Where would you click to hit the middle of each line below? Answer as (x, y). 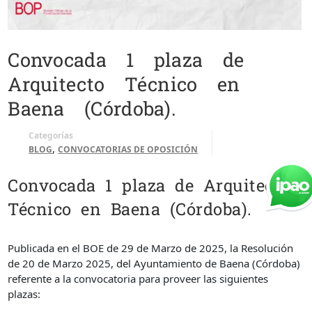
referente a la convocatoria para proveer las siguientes (138, 278)
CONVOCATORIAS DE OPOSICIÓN (128, 150)
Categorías (51, 136)
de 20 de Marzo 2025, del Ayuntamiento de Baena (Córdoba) (154, 263)
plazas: (24, 294)
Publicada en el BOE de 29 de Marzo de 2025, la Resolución (151, 248)
